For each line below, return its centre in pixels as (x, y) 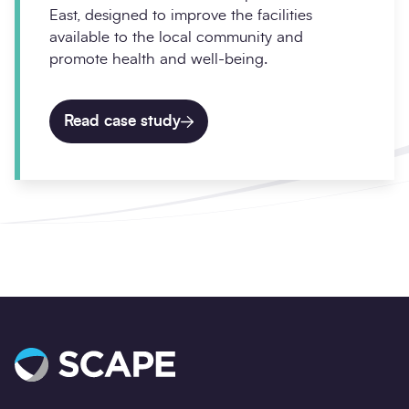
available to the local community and (176, 37)
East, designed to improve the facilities (181, 16)
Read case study (122, 121)
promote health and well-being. (158, 59)
